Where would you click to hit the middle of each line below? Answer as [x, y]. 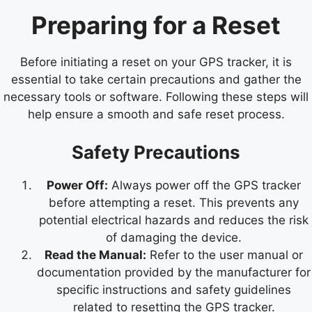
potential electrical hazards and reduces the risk [174, 220]
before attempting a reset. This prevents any [174, 202]
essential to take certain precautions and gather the [156, 80]
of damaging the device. [174, 237]
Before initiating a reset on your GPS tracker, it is [156, 62]
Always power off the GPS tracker [204, 185]
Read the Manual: [95, 255]
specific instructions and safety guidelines [174, 289]
